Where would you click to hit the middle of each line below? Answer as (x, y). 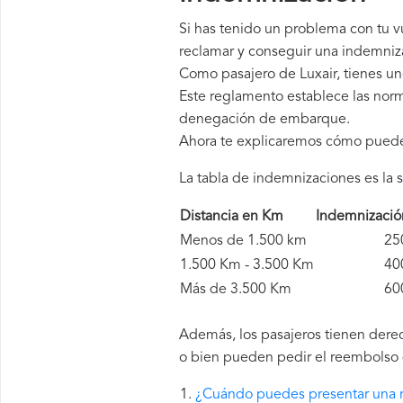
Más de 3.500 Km (236, 290)
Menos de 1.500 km (243, 241)
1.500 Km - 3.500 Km (247, 265)
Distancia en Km (242, 217)
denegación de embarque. (264, 120)
